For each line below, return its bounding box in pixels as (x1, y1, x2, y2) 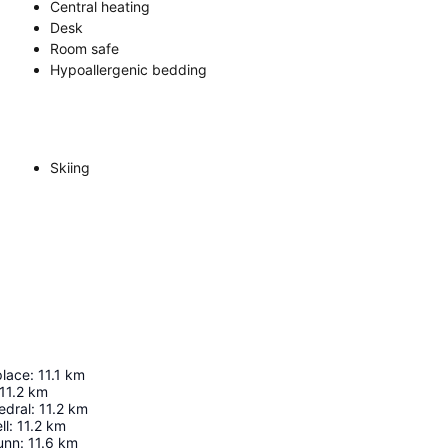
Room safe (50, 39, 119, 57)
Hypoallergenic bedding (50, 60, 207, 78)
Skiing (50, 158, 90, 176)
